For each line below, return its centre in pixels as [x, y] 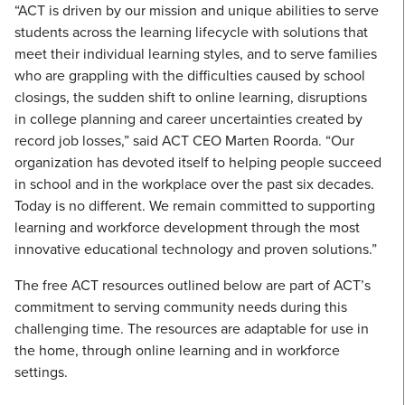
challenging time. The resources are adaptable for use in [192, 329]
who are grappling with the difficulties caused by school [190, 75]
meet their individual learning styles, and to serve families [196, 54]
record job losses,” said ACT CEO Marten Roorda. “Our [184, 141]
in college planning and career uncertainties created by [188, 119]
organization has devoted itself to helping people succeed [198, 162]
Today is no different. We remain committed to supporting [195, 206]
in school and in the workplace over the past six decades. [194, 184]
